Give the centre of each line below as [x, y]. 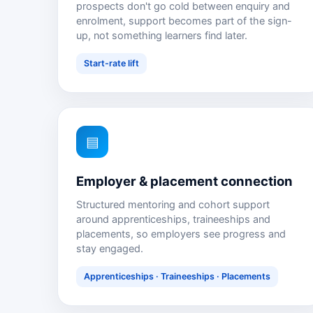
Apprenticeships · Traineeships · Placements [177, 277]
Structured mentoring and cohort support [173, 205]
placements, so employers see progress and [181, 234]
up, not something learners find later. [162, 36]
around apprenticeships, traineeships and [173, 220]
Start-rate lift [111, 64]
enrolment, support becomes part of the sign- [184, 21]
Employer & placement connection [184, 181]
